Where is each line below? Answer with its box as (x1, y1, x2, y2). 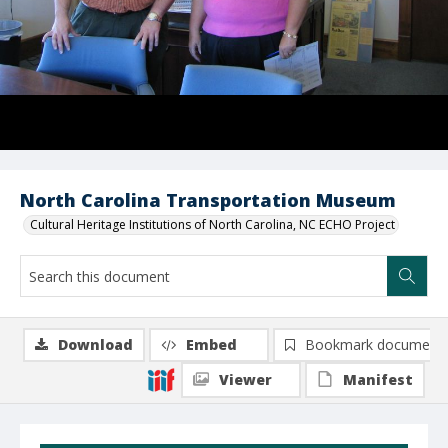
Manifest (343, 370, 413, 389)
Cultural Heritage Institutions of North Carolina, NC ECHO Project (30, 216, 395, 233)
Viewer (219, 370, 272, 389)
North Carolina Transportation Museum (20, 188, 396, 212)
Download (58, 335, 133, 354)
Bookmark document (305, 335, 443, 354)
